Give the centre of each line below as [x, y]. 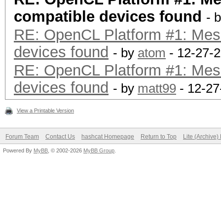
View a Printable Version [45, 110]
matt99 [157, 88]
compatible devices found [108, 17]
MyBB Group [99, 150]
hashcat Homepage [108, 137]
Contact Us [60, 137]
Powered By [18, 150]
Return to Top [159, 137]
